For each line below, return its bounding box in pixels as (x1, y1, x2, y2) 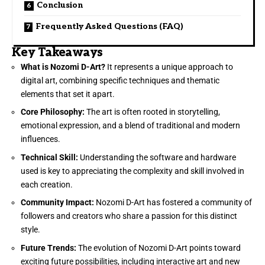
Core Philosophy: (21, 107, 85, 117)
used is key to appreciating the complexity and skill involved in (21, 166, 244, 176)
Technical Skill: (21, 152, 78, 162)
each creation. (21, 179, 73, 189)
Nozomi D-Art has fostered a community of (94, 198, 252, 208)
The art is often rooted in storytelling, (85, 107, 220, 117)
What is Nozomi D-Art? (21, 62, 105, 72)
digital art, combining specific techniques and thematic (21, 75, 219, 85)
